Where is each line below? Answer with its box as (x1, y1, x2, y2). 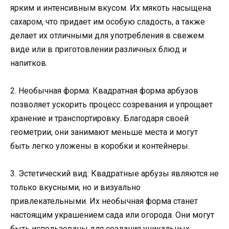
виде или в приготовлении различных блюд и (10, 44, 187, 54)
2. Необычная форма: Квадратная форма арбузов (10, 86, 198, 96)
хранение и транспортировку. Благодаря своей (10, 113, 189, 124)
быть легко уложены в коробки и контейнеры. (10, 141, 190, 151)
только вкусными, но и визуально (10, 182, 141, 193)
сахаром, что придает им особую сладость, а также (10, 16, 205, 27)
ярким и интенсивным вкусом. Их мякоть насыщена (10, 3, 211, 13)
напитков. (10, 58, 48, 68)
